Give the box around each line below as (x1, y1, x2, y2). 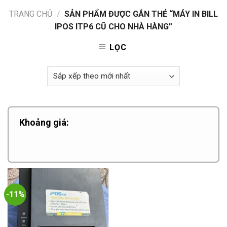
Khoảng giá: (19, 117, 69, 128)
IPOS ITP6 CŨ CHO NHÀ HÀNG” (55, 22, 172, 31)
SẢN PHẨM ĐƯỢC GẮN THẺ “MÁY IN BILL (62, 9, 218, 19)
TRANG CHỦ (9, 9, 52, 19)
